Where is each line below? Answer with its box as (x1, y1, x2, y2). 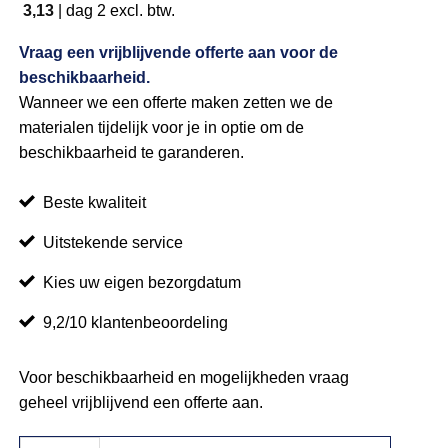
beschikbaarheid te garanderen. (19, 143, 245, 161)
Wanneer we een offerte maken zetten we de (19, 93, 334, 111)
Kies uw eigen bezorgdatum (43, 274, 242, 292)
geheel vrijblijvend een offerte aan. (19, 394, 264, 412)
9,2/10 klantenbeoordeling (43, 314, 229, 332)
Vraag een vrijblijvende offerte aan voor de (19, 43, 339, 61)
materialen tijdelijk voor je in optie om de (19, 118, 305, 136)
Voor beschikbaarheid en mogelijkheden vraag (19, 369, 350, 387)
